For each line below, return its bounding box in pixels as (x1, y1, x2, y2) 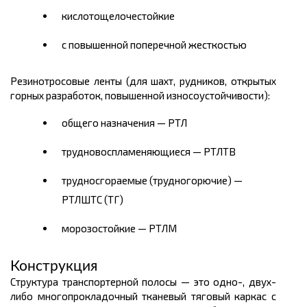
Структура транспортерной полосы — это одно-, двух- (10, 275, 276, 288)
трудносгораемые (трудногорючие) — (62, 174, 243, 187)
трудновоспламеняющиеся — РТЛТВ (62, 145, 236, 158)
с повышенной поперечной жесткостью (62, 38, 247, 51)
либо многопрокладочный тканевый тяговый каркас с (10, 290, 276, 303)
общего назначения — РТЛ (62, 116, 187, 130)
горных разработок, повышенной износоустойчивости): (10, 89, 270, 102)
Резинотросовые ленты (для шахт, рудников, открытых (10, 75, 276, 88)
